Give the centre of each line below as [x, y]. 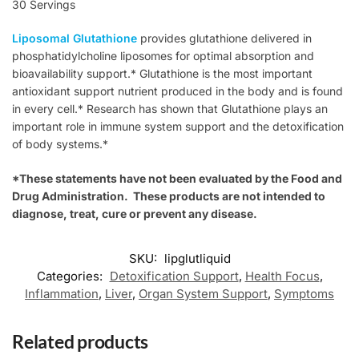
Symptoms [304, 293]
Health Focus [282, 276]
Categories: [71, 276]
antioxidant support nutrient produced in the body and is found [177, 91]
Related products [81, 341]
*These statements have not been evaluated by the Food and [177, 178]
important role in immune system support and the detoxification [178, 127]
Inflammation [62, 293]
